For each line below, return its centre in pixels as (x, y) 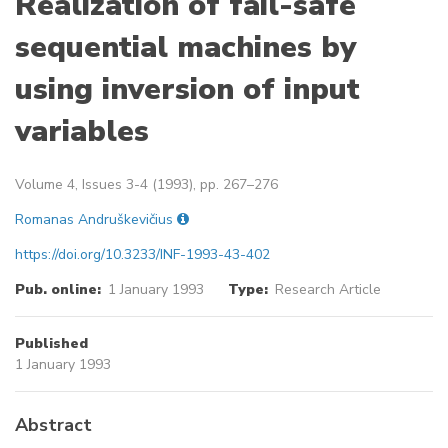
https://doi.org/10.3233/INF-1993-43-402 (142, 255)
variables (82, 132)
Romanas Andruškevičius (94, 220)
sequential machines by (185, 48)
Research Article (327, 290)
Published (51, 344)
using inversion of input (187, 90)
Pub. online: (58, 290)
